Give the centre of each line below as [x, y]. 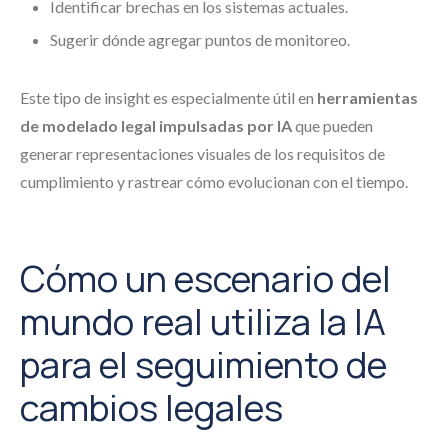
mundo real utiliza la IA [203, 321]
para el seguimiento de [203, 364]
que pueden [332, 125]
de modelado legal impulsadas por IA [156, 125]
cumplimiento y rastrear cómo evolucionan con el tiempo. [214, 181]
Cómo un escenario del [205, 278]
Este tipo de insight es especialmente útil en [168, 97]
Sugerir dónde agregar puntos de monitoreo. [200, 39]
